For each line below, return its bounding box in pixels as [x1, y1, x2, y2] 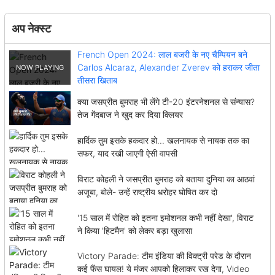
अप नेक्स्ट [11, 21, 51, 35]
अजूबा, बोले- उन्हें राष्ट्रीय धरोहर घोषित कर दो [77, 186, 217, 197]
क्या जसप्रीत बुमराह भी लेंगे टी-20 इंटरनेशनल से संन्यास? [77, 96, 255, 107]
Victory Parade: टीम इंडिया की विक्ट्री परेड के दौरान [77, 250, 251, 261]
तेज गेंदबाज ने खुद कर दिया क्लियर [77, 109, 183, 120]
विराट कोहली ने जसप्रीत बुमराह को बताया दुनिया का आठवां [77, 173, 255, 184]
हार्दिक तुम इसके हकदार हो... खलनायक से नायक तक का [77, 134, 249, 145]
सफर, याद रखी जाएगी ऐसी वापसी [77, 147, 177, 158]
